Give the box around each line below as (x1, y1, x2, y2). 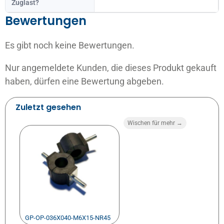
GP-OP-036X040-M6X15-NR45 (25, 213, 110, 221)
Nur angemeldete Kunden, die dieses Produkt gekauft (5, 62, 216, 73)
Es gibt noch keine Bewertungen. (5, 39, 134, 50)
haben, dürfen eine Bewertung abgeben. (5, 75, 164, 86)
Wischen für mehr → (127, 119, 182, 126)
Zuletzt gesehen (15, 101, 81, 113)
